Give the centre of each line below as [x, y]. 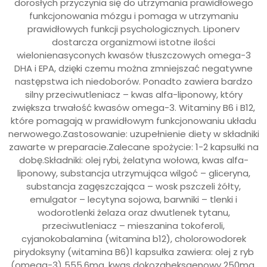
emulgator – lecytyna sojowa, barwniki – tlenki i [133, 199]
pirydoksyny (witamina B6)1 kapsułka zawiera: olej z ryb [133, 252]
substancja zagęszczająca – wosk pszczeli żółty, [133, 186]
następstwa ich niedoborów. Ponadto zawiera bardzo [133, 81]
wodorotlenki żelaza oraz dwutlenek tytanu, [133, 212]
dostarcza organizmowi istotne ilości [133, 42]
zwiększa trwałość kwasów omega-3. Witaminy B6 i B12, [133, 107]
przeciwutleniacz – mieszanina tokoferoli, [133, 225]
